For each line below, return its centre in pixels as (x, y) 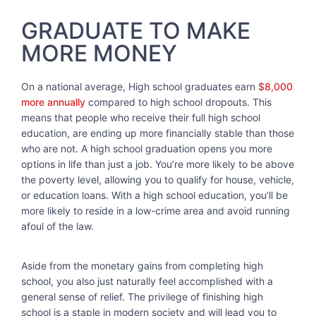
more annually (53, 102)
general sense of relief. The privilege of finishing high (142, 297)
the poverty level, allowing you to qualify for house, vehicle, (158, 179)
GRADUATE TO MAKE (136, 30)
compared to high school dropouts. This (178, 102)
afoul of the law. (57, 226)
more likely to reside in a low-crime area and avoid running (156, 210)
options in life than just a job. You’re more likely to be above (158, 164)
